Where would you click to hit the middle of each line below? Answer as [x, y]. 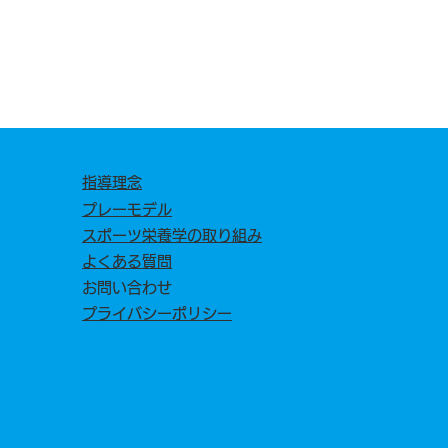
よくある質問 [127, 261]
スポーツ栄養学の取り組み [172, 235]
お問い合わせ [127, 288]
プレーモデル [127, 209]
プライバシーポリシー [157, 314]
